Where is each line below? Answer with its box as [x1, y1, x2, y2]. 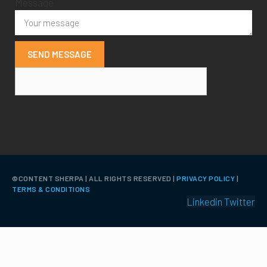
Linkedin [187, 195, 222, 208]
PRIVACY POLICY [176, 174, 235, 183]
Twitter [224, 195, 255, 208]
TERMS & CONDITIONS [12, 185, 90, 194]
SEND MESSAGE [27, 49, 92, 60]
